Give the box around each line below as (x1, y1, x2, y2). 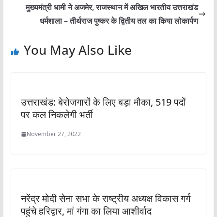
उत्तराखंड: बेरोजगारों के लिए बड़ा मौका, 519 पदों (20, 95, 186, 109)
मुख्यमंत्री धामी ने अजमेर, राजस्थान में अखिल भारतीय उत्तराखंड (26, 2, 199, 13)
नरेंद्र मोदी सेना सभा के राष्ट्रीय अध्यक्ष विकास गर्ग (20, 192, 190, 205)
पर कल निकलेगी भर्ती (20, 108, 93, 122)
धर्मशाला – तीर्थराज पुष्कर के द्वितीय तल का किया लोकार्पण (40, 15, 199, 27)
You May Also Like (23, 41, 132, 59)
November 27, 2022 (26, 130, 81, 139)
